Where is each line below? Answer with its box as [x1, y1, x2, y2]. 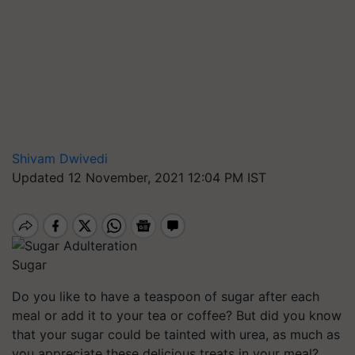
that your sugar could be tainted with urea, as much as [12, 326, 340, 342]
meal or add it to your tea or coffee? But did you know [12, 307, 342, 323]
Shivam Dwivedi [12, 151, 108, 166]
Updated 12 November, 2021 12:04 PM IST [12, 170, 266, 185]
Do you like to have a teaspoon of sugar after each [12, 288, 319, 304]
